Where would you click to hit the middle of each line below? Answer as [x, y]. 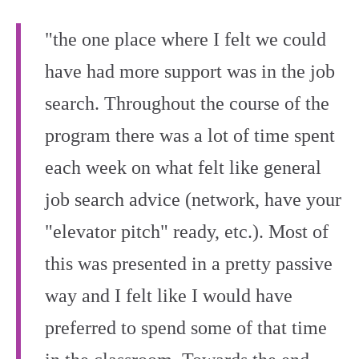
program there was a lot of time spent [190, 135]
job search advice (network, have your [193, 200]
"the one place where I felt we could [186, 39]
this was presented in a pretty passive [189, 264]
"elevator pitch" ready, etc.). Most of [187, 232]
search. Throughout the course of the [187, 103]
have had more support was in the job [190, 71]
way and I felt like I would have [169, 296]
